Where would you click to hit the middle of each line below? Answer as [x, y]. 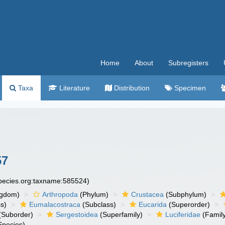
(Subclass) [98, 204]
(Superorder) [189, 204]
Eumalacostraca [55, 204]
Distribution [131, 88]
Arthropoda [60, 194]
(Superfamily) [121, 214]
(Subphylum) [185, 194]
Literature [74, 88]
